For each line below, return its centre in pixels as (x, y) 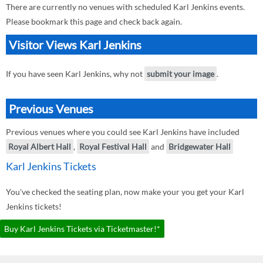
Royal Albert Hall (40, 146)
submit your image (181, 74)
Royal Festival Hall (113, 146)
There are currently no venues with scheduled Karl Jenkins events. (125, 7)
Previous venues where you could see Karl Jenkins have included (123, 132)
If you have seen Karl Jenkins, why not (75, 74)
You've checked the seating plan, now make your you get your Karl (125, 192)
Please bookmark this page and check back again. (94, 21)
